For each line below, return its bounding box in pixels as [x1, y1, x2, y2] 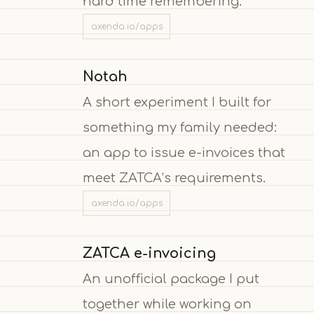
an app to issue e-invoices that [82, 145, 285, 160]
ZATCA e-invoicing [82, 245, 216, 261]
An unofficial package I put [82, 271, 259, 286]
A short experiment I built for [82, 95, 271, 109]
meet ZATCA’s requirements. [82, 170, 266, 185]
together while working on [82, 296, 252, 311]
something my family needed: [82, 120, 277, 135]
